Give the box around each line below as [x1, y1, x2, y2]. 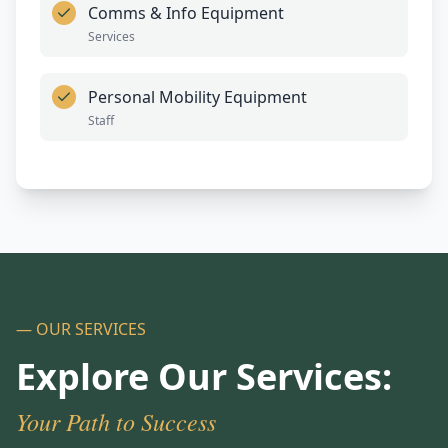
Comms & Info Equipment [88, 2, 284, 24]
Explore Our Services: [16, 352, 392, 401]
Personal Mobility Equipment [88, 86, 307, 108]
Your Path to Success [16, 405, 216, 437]
